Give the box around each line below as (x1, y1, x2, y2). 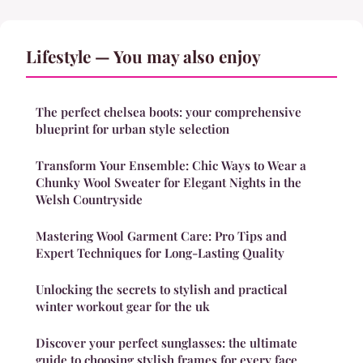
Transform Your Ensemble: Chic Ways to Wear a (36, 157, 306, 174)
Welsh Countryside (36, 191, 143, 208)
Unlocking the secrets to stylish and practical (36, 281, 288, 298)
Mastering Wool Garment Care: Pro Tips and (36, 228, 287, 245)
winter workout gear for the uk (36, 298, 210, 315)
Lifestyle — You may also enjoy (26, 45, 261, 68)
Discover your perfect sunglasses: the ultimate (36, 335, 297, 352)
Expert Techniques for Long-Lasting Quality (36, 245, 284, 262)
